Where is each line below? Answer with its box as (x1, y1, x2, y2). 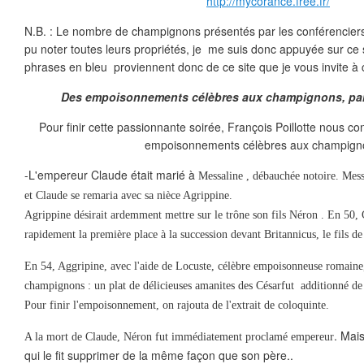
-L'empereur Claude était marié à (24, 167, 198, 183)
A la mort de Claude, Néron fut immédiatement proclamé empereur (24, 331, 334, 343)
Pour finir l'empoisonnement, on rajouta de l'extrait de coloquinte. (24, 299, 329, 311)
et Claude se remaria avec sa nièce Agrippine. (24, 189, 232, 201)
